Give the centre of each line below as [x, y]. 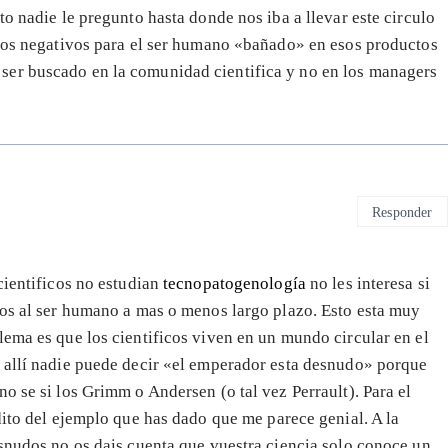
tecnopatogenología [237, 284]
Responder [402, 211]
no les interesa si [370, 284]
